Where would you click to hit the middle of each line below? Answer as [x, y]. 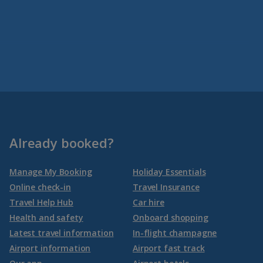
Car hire [149, 202]
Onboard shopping [171, 217]
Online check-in [40, 187]
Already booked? [62, 142]
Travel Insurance [166, 187]
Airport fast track [169, 248]
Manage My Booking [51, 171]
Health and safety [46, 217]
